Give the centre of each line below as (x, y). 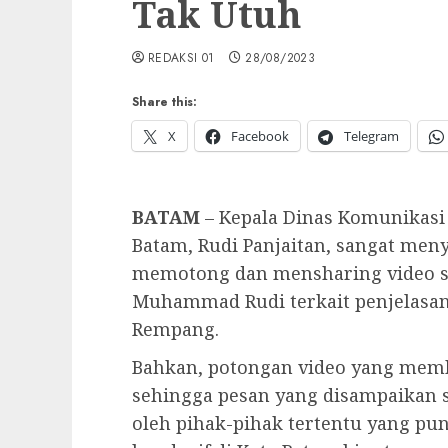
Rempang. (175, 329)
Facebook (260, 136)
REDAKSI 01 (181, 58)
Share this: (164, 102)
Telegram (371, 136)
